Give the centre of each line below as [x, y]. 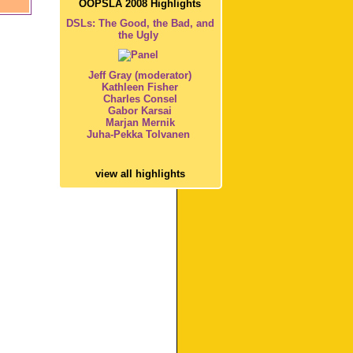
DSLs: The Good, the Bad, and [140, 24]
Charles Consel [140, 99]
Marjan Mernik [140, 123]
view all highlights [140, 174]
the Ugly [139, 35]
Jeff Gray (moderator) [140, 76]
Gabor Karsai [140, 111]
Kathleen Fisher [140, 87]
